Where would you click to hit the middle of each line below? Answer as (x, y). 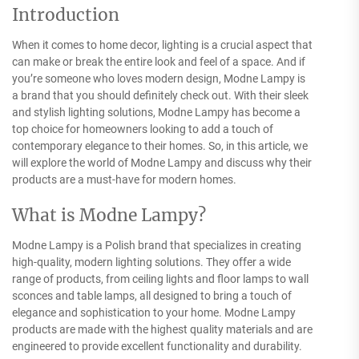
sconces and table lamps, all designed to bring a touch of (152, 296)
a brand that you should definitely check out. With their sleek (160, 95)
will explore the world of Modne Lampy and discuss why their (162, 163)
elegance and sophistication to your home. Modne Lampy (154, 313)
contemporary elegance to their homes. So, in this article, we (160, 146)
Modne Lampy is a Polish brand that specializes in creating (157, 245)
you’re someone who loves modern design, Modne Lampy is (159, 79)
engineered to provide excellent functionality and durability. (157, 346)
